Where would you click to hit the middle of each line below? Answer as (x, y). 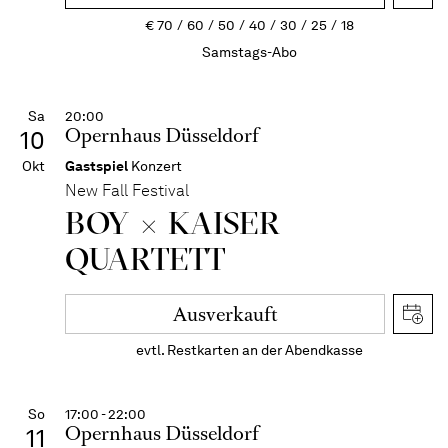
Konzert (156, 166)
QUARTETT (146, 258)
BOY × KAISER (173, 222)
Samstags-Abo (249, 52)
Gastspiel (96, 166)
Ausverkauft (225, 314)
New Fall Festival (127, 190)
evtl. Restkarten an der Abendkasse (249, 350)
